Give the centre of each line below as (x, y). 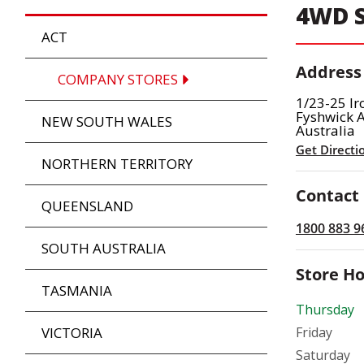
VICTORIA (72, 333)
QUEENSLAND (87, 206)
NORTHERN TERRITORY (117, 164)
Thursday (325, 310)
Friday (314, 333)
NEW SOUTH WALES (107, 122)
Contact (327, 196)
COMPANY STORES (118, 80)
